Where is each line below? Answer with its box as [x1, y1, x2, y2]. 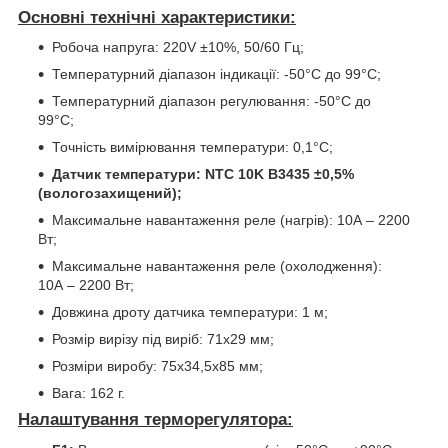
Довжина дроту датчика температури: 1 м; [52, 304, 328, 321]
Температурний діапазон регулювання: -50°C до [52, 93, 371, 110]
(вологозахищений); [38, 185, 182, 202]
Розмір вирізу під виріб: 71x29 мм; [52, 331, 274, 348]
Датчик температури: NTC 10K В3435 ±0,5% [52, 166, 354, 183]
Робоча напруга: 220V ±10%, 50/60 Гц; [52, 39, 304, 56]
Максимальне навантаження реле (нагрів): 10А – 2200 [52, 212, 410, 229]
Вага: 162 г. [52, 385, 125, 402]
